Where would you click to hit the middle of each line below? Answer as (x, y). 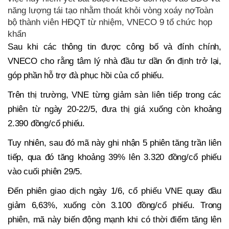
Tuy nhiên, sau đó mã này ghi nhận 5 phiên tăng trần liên (114, 143)
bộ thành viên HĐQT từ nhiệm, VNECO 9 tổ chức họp (110, 22)
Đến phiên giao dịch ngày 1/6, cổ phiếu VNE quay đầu (114, 191)
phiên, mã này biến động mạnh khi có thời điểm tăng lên (114, 220)
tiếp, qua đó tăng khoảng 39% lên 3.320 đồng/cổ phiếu (114, 157)
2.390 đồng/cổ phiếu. (48, 124)
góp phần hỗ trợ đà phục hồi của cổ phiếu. (86, 76)
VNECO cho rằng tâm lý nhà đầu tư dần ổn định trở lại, (114, 61)
